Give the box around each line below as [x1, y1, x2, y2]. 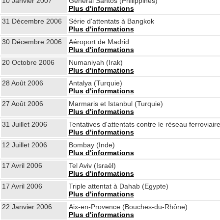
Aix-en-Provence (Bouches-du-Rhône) [68, 203, 188, 211]
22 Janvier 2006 [1, 203, 52, 211]
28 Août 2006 [1, 79, 43, 87]
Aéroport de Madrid [68, 38, 129, 46]
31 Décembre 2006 [1, 17, 62, 25]
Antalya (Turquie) [68, 79, 122, 87]
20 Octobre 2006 [1, 58, 55, 66]
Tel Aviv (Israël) [68, 162, 116, 169]
